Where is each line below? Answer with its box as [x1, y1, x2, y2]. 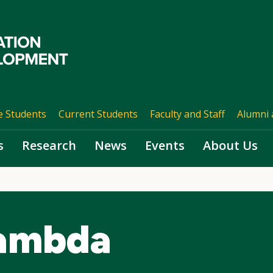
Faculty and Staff [149, 107, 225, 121]
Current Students [58, 107, 138, 121]
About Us [203, 137, 258, 154]
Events [145, 137, 185, 154]
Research [22, 137, 76, 154]
